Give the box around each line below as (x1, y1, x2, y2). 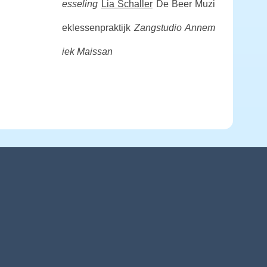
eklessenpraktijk (61, 23, 131, 33)
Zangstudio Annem (133, 23, 215, 33)
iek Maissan (61, 46, 113, 57)
